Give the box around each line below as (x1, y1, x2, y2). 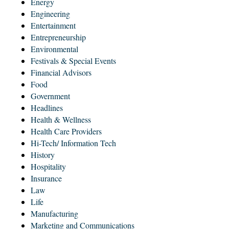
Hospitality (31, 161, 66, 172)
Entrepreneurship (31, 31, 86, 42)
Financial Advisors (31, 66, 91, 78)
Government (31, 90, 70, 101)
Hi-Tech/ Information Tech (31, 137, 116, 148)
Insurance (31, 172, 62, 184)
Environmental (31, 43, 78, 54)
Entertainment (31, 19, 76, 31)
